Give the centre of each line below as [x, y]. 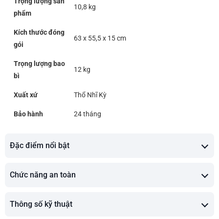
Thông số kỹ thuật [41, 204]
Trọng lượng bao [39, 64]
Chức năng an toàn [43, 175]
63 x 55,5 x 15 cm [100, 38]
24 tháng [88, 114]
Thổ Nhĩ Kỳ [90, 95]
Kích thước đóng [39, 33]
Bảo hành [28, 114]
